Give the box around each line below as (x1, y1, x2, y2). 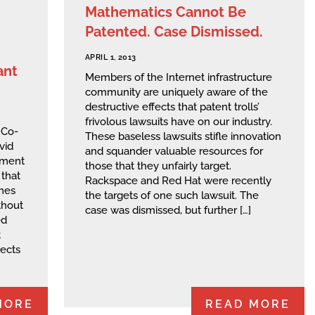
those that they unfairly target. (85, 160, 231, 173)
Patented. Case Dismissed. (85, 22, 263, 40)
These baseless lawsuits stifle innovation (85, 130, 281, 143)
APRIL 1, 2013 (85, 52, 136, 62)
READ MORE (205, 297, 290, 311)
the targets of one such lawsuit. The (85, 189, 259, 202)
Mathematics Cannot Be (85, 3, 246, 20)
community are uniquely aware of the (85, 86, 268, 99)
